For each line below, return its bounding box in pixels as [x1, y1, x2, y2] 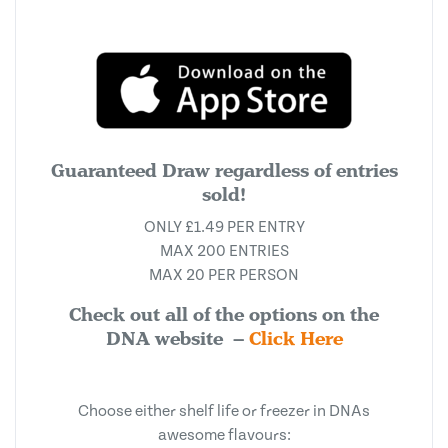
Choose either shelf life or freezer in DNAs [78, 402, 370, 420]
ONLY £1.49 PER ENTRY [143, 218, 305, 236]
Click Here [248, 326, 343, 351]
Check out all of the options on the [69, 302, 379, 327]
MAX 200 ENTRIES [159, 242, 289, 260]
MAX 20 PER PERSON [149, 266, 299, 284]
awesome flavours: [157, 426, 291, 444]
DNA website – [105, 326, 249, 351]
